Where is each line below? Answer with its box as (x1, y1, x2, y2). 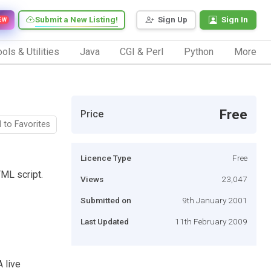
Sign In (221, 15, 248, 25)
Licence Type (80, 152, 131, 163)
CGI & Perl (120, 45, 164, 57)
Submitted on (80, 195, 131, 205)
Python (184, 45, 214, 57)
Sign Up (158, 15, 188, 25)
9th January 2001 (182, 195, 247, 205)
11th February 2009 (175, 216, 247, 226)
